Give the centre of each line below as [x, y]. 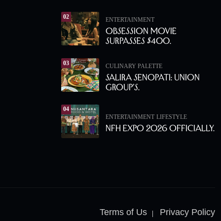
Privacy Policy [187, 212]
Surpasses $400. [138, 41]
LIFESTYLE [172, 117]
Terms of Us [123, 212]
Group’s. [123, 87]
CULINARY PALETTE [134, 66]
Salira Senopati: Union [153, 77]
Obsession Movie [141, 31]
